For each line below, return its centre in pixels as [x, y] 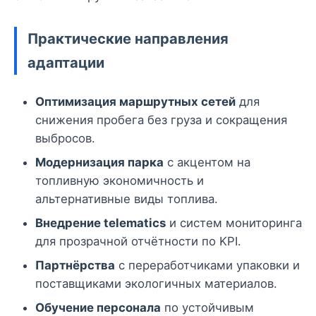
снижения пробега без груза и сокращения [161, 120]
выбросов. [65, 139]
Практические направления [128, 39]
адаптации [66, 63]
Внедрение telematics [101, 223]
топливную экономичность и [120, 181]
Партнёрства [75, 266]
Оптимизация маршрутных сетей [135, 102]
